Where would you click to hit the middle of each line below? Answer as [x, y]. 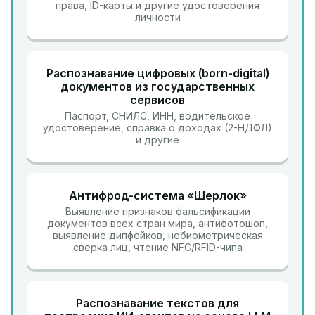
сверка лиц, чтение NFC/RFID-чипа [157, 247]
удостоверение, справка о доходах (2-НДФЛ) [157, 128]
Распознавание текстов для [157, 303]
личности [157, 17]
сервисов [157, 100]
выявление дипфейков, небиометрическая [157, 235]
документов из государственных [157, 86]
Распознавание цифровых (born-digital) [157, 73]
